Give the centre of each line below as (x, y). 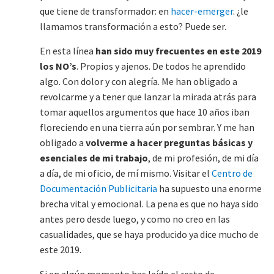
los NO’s (58, 66)
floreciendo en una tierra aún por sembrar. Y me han (147, 128)
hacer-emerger (202, 11)
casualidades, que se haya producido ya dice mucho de (149, 235)
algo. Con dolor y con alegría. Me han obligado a (139, 82)
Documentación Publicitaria (98, 189)
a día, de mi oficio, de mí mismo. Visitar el (126, 173)
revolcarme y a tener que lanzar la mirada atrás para (148, 97)
